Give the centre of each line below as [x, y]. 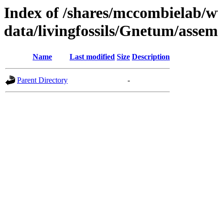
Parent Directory [42, 80]
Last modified [92, 57]
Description [151, 57]
